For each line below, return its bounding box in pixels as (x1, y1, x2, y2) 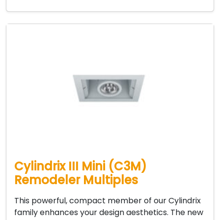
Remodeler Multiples (14, 172, 138, 189)
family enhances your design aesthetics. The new (14, 207, 203, 219)
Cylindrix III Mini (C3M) (14, 158, 147, 175)
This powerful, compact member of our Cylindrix (14, 195, 201, 207)
